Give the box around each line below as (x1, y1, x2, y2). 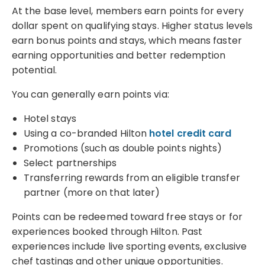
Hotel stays (24, 111, 76, 125)
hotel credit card (149, 126, 232, 140)
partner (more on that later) (24, 185, 160, 199)
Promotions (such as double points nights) (24, 141, 222, 155)
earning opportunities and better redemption (12, 48, 226, 62)
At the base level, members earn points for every (12, 4, 244, 18)
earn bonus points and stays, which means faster (12, 33, 242, 47)
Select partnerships (24, 156, 117, 170)
